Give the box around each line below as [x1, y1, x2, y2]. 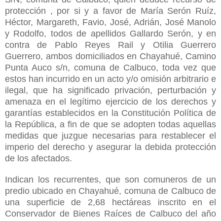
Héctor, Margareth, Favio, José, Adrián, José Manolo [5, 17, 216, 27]
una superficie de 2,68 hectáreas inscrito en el [5, 197, 216, 207]
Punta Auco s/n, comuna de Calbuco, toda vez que [5, 62, 216, 73]
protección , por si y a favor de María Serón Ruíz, [5, 5, 216, 16]
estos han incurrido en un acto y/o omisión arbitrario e [5, 74, 216, 84]
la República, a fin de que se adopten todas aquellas [5, 119, 216, 129]
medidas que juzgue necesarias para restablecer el [5, 130, 216, 141]
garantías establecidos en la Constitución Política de [5, 108, 216, 118]
